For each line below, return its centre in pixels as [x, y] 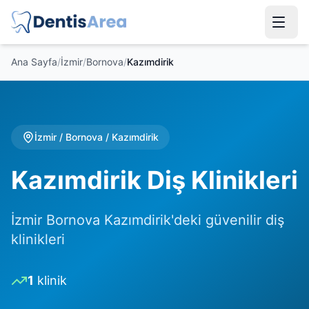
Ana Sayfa [34, 62]
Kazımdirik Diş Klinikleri [154, 180]
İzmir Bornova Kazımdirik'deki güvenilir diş [148, 220]
